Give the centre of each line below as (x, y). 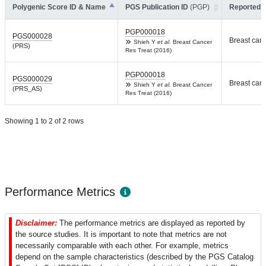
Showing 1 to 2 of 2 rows (44, 121)
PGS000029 (32, 79)
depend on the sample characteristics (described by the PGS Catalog (134, 256)
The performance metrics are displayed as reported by (152, 223)
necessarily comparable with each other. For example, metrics (122, 245)
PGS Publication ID (158, 7)
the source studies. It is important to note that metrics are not (121, 234)
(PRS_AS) (27, 88)
